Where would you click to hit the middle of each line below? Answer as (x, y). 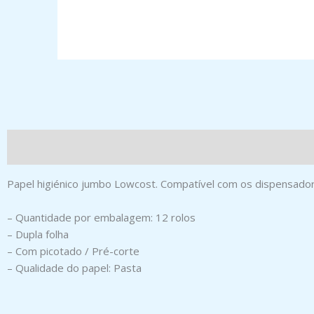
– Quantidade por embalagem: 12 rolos (101, 217)
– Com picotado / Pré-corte (73, 251)
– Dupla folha (38, 234)
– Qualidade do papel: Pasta (74, 268)
